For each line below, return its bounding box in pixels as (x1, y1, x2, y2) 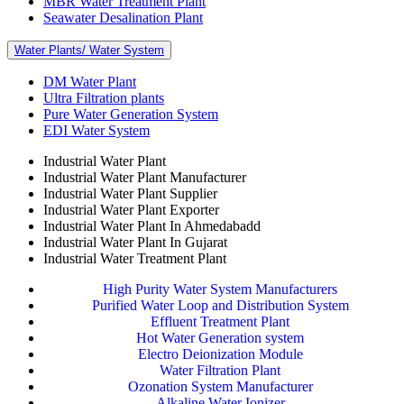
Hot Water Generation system (136, 329, 304, 345)
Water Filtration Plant (160, 362, 280, 378)
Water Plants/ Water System (14, 42, 164, 57)
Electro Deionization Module (137, 345, 303, 362)
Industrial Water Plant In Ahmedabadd (43, 217, 261, 234)
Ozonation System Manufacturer (127, 378, 313, 394)
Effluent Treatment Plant (151, 313, 289, 329)
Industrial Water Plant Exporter (43, 201, 219, 217)
